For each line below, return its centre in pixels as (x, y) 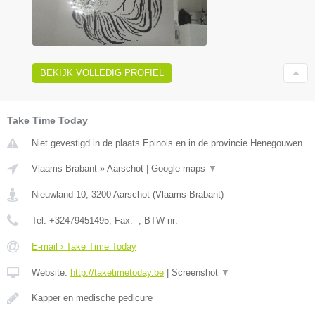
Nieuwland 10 (59, 195)
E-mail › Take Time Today (84, 247)
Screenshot (196, 273)
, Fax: (122, 221)
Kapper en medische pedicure (92, 298)
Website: (51, 273)
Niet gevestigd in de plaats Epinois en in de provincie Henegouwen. (168, 143)
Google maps (180, 169)
